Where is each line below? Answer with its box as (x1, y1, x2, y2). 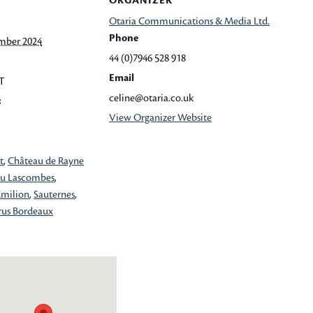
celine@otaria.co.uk (109, 92, 194, 104)
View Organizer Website (109, 112, 212, 124)
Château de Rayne (8, 155, 84, 167)
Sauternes (34, 189, 75, 201)
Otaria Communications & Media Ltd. (109, 15, 270, 27)
